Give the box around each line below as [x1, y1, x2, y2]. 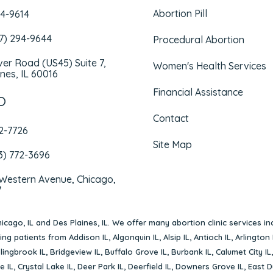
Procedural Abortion [152, 34, 244, 46]
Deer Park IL [77, 261, 124, 272]
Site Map [152, 138, 192, 151]
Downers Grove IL [175, 261, 244, 272]
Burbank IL [171, 247, 211, 257]
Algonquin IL [113, 232, 159, 243]
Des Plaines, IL [52, 218, 108, 228]
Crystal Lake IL [18, 261, 73, 272]
